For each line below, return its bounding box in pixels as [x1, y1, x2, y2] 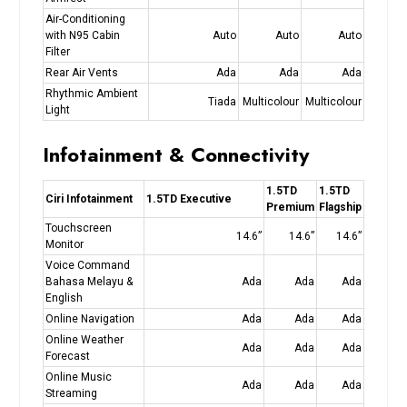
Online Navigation [45, 312, 134, 325]
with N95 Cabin [45, 28, 120, 42]
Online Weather [45, 333, 124, 346]
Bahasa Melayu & [45, 274, 133, 288]
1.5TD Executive [145, 192, 232, 205]
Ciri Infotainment [45, 192, 133, 205]
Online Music [45, 370, 112, 383]
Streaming [45, 386, 97, 400]
